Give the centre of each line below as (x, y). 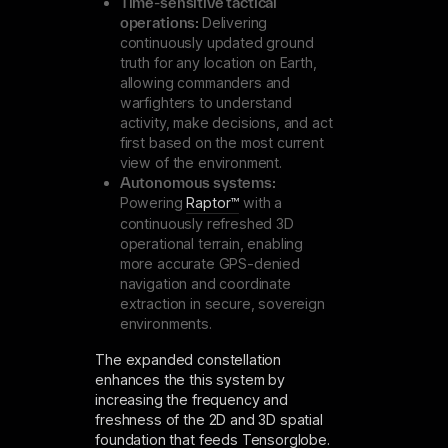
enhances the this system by (190, 380)
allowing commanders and (205, 82)
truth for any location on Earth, (218, 62)
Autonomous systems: (197, 182)
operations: (160, 22)
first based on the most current (221, 142)
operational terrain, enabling (211, 243)
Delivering (234, 22)
